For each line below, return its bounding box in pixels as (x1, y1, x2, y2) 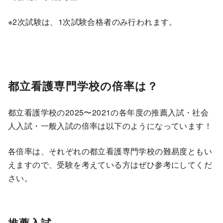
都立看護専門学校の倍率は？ (8, 77, 159, 94)
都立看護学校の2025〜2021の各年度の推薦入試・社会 (8, 106, 209, 118)
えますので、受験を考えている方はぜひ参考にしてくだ (8, 158, 212, 170)
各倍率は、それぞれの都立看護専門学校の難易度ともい (8, 145, 212, 157)
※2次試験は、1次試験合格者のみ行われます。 (8, 15, 177, 27)
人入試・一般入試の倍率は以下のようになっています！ (8, 119, 212, 131)
